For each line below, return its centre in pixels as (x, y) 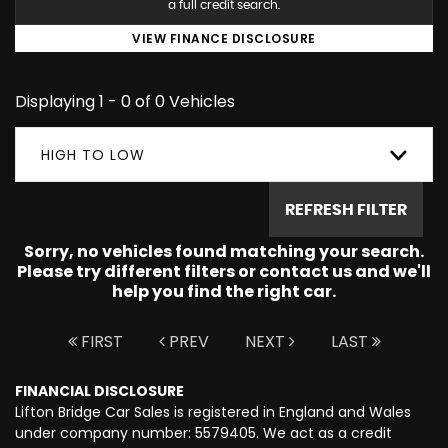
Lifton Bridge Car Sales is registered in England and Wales (213, 412)
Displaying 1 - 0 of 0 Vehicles (125, 101)
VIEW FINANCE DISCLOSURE (224, 38)
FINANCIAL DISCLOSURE (99, 391)
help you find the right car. (224, 291)
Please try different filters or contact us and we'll (224, 271)
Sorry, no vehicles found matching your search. (224, 251)
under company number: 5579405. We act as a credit (203, 433)
